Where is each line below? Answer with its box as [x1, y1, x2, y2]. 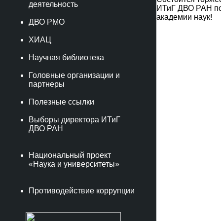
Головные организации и [29, 71, 120, 79]
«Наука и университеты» [29, 160, 119, 168]
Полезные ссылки [29, 98, 94, 106]
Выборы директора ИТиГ [29, 115, 120, 124]
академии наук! [156, 13, 212, 21]
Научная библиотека [29, 53, 104, 62]
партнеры [29, 80, 65, 88]
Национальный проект [29, 151, 111, 159]
